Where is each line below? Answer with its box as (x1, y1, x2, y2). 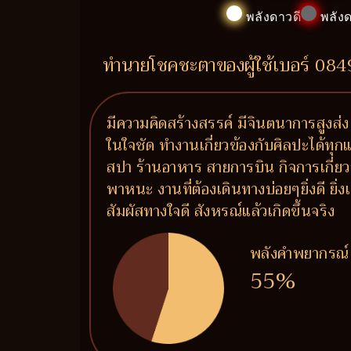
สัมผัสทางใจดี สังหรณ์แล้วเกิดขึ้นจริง (107, 198, 335, 224)
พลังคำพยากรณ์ (249, 241, 349, 266)
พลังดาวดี (242, 10, 301, 24)
